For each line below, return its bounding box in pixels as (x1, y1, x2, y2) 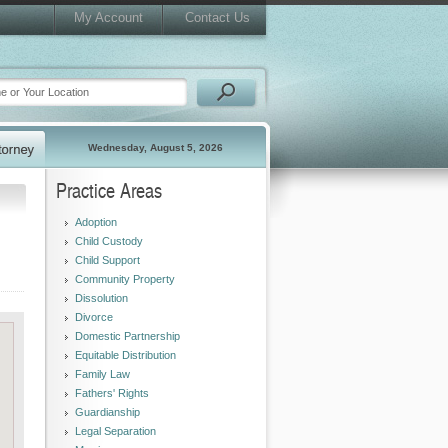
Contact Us (185, 10, 250, 25)
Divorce (75, 311, 113, 323)
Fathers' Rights (75, 387, 149, 399)
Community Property (75, 273, 175, 285)
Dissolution (75, 292, 128, 304)
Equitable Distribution (75, 349, 176, 361)
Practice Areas (56, 176, 162, 204)
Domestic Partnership (75, 330, 180, 342)
